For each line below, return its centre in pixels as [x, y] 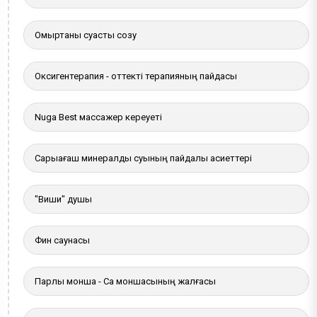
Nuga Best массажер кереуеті [99, 117]
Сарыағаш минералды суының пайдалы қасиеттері [144, 158]
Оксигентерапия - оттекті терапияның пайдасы [136, 76]
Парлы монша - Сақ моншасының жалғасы [126, 281]
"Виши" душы [64, 199]
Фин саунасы [63, 240]
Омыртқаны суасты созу [86, 35]
